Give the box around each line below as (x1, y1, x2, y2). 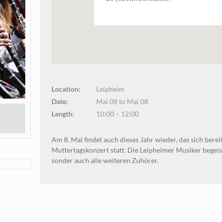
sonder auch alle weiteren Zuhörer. (52, 156, 159, 165)
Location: (52, 85, 81, 94)
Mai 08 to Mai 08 (96, 97, 149, 106)
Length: (52, 110, 75, 118)
